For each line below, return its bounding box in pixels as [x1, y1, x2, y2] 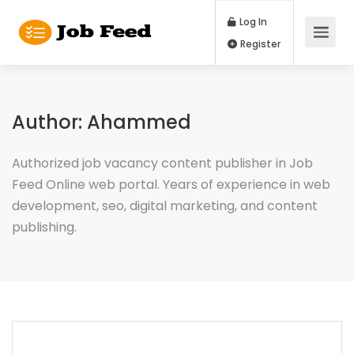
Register [280, 43, 330, 59]
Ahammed [87, 109, 191, 135]
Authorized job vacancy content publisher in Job [12, 154, 313, 172]
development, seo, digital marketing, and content [12, 197, 318, 215]
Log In [278, 17, 314, 33]
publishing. [12, 218, 77, 236]
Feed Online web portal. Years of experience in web [12, 175, 330, 194]
